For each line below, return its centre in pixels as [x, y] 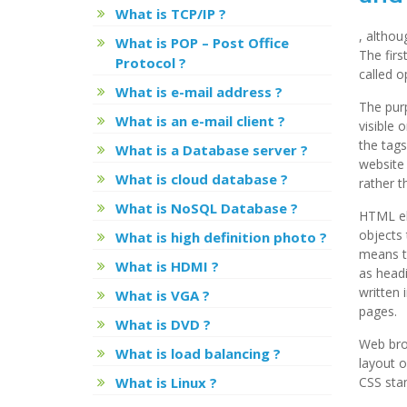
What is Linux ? [166, 382]
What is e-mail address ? [199, 92]
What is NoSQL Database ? [207, 208]
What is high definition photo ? [221, 237]
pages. [377, 311]
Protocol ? [151, 63]
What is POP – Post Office [202, 43]
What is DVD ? [163, 324]
